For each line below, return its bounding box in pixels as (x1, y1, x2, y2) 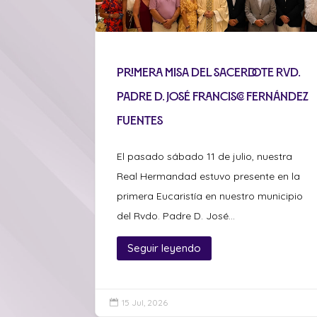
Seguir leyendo (127, 241, 202, 255)
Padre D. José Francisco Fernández (117, 89, 309, 103)
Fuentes (117, 113, 163, 127)
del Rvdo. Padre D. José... (117, 209, 236, 222)
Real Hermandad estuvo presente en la (117, 169, 301, 183)
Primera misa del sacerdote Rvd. (117, 65, 301, 79)
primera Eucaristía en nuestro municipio (117, 189, 304, 202)
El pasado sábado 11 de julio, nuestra (117, 149, 293, 163)
